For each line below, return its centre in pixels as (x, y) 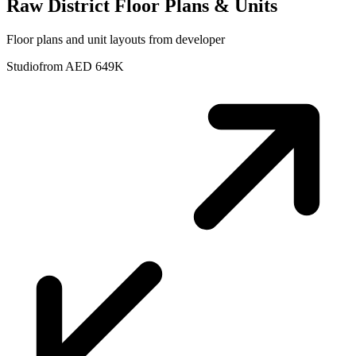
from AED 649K (81, 67)
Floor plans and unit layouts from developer (116, 40)
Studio (23, 67)
